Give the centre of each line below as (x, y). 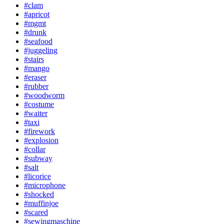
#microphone (45, 185)
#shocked (39, 194)
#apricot (37, 14)
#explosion (41, 140)
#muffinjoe (41, 203)
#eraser (35, 77)
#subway (38, 158)
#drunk (35, 32)
